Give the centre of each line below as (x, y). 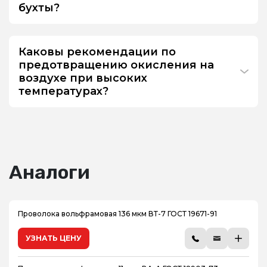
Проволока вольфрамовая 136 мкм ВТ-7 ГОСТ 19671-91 (117, 214)
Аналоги (49, 172)
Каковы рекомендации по (97, 52)
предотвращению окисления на (116, 65)
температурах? (63, 91)
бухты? (39, 8)
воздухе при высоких (83, 78)
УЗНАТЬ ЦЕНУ (54, 238)
